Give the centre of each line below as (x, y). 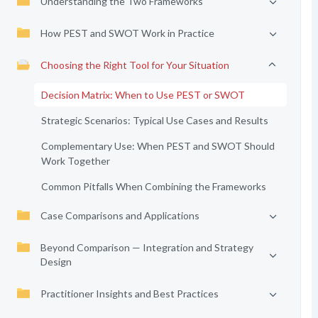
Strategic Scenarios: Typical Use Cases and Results (154, 120)
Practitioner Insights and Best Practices (129, 294)
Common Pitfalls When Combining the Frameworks (153, 186)
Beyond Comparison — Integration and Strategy (147, 247)
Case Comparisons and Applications (120, 215)
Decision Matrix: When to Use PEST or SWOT (143, 95)
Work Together (75, 161)
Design (56, 262)
